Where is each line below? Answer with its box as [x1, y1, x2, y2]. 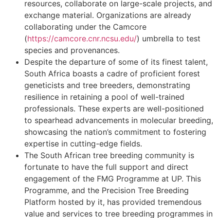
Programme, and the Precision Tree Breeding [24, 185, 189, 196]
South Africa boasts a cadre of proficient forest [24, 69, 200, 79]
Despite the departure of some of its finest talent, [24, 57, 208, 67]
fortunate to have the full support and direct [24, 162, 188, 172]
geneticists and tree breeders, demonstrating [24, 80, 190, 91]
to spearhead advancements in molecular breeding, [24, 115, 213, 126]
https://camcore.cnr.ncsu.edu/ [27, 34, 137, 44]
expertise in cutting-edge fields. [24, 139, 142, 149]
